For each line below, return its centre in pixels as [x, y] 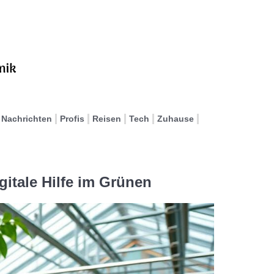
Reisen [107, 119]
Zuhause [176, 119]
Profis [72, 119]
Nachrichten [27, 119]
